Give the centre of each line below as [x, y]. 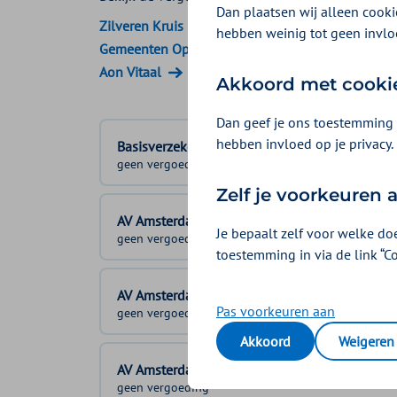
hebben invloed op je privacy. [305, 144]
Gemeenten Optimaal [163, 48]
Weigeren [366, 341]
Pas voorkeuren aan [276, 311]
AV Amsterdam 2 [166, 295]
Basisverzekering [167, 146]
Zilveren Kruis [141, 25]
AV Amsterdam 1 [166, 220]
